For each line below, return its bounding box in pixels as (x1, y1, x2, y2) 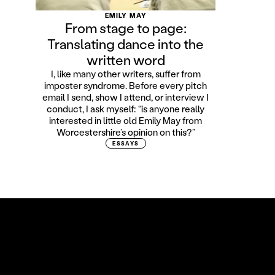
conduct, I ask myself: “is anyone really (47, 103, 205, 115)
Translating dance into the (47, 35, 204, 53)
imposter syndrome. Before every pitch (44, 79, 207, 91)
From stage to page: (64, 19, 187, 37)
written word (86, 51, 165, 69)
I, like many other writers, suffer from (50, 68, 201, 80)
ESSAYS (112, 140, 139, 147)
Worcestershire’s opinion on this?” (56, 126, 195, 138)
